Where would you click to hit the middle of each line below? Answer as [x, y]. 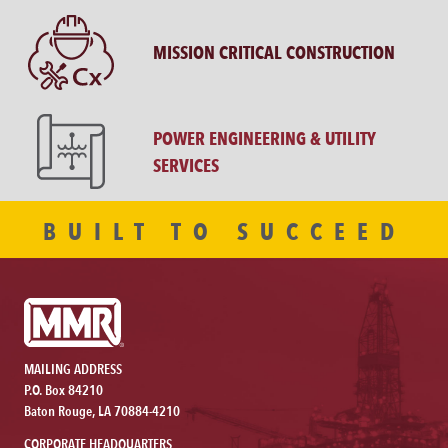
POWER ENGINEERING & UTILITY [265, 137]
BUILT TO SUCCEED [224, 232]
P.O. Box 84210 [63, 390]
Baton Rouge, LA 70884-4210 [102, 411]
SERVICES [186, 164]
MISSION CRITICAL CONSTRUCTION [274, 52]
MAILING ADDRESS [73, 369]
